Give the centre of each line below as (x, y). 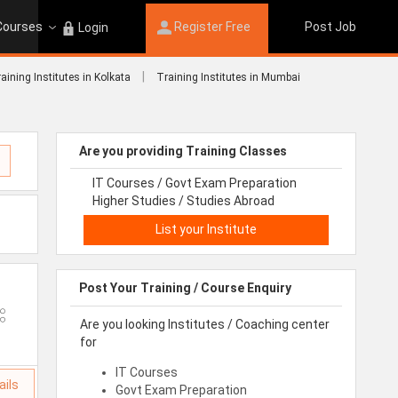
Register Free (212, 27)
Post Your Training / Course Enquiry (185, 287)
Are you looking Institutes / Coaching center (204, 324)
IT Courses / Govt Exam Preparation (195, 183)
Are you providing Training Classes (183, 151)
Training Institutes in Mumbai (228, 77)
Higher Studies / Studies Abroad (183, 201)
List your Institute (206, 230)
